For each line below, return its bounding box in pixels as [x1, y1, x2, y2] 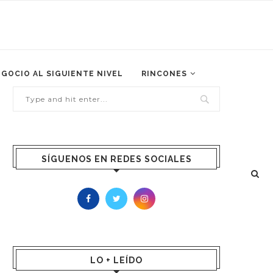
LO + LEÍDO [90, 255, 143, 265]
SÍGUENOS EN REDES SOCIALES [41, 154, 192, 164]
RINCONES [141, 69, 187, 78]
